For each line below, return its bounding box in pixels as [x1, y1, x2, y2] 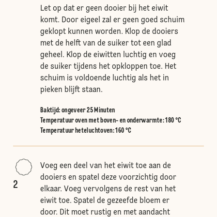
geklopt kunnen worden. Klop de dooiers [40, 28, 178, 36]
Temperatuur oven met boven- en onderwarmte [40, 117, 163, 124]
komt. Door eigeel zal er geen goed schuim [40, 16, 185, 24]
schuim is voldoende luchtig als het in [40, 75, 169, 82]
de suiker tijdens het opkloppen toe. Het [40, 63, 176, 71]
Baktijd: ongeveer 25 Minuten [40, 107, 115, 114]
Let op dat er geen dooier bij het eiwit [40, 5, 168, 13]
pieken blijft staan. [40, 86, 103, 94]
